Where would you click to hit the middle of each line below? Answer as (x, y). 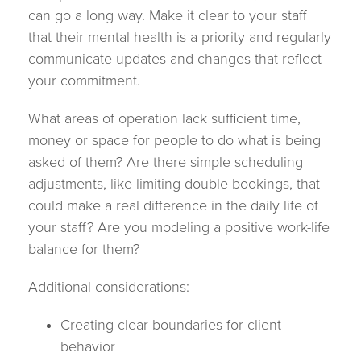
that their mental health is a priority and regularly (180, 37)
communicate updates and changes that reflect (175, 59)
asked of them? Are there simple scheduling (166, 162)
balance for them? (84, 249)
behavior (88, 346)
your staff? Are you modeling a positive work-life (179, 227)
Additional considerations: (109, 287)
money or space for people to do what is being (174, 140)
